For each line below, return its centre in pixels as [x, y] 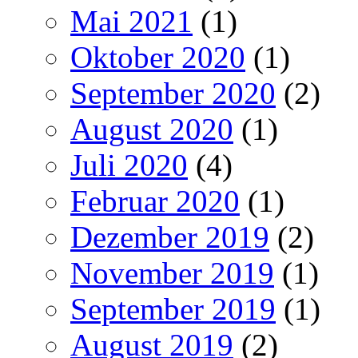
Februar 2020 [155, 201]
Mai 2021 [131, 21]
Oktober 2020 [158, 57]
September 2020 [173, 93]
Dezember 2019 [170, 237]
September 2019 [173, 308]
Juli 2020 [129, 165]
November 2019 [172, 272]
